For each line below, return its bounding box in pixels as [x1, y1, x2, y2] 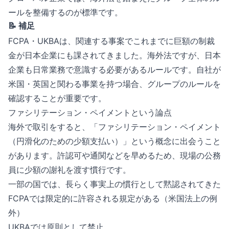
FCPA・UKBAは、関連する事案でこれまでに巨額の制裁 [8, 36, 215, 46]
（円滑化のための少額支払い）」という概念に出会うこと [8, 136, 221, 146]
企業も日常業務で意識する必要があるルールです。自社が [8, 64, 221, 75]
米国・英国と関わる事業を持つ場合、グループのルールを [8, 79, 221, 89]
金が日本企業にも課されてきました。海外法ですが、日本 [8, 50, 221, 60]
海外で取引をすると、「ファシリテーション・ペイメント [8, 122, 221, 132]
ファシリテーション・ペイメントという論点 [8, 107, 172, 118]
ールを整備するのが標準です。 [8, 7, 123, 17]
